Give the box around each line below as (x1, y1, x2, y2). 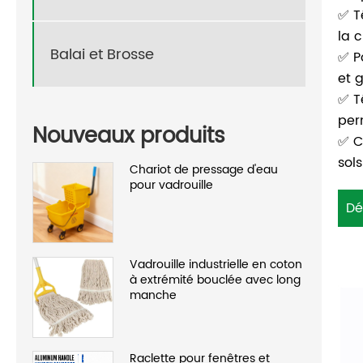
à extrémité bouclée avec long (130, 270, 301, 289)
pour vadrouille (130, 175, 213, 194)
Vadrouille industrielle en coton (130, 254, 302, 274)
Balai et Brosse (50, 42, 154, 66)
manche (130, 285, 177, 305)
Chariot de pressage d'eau (130, 160, 278, 179)
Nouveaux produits (32, 118, 225, 154)
